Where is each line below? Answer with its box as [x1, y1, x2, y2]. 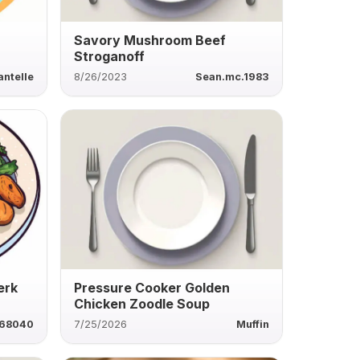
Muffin [235, 317, 269, 330]
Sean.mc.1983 [194, 70, 269, 83]
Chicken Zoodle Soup [73, 295, 210, 312]
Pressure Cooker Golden [73, 279, 230, 296]
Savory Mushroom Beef [73, 31, 226, 48]
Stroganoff [73, 47, 145, 64]
